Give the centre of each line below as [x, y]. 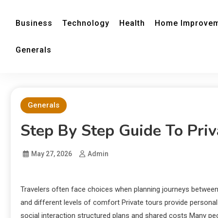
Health [132, 23]
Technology [86, 23]
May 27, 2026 [52, 154]
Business [34, 23]
